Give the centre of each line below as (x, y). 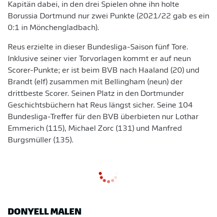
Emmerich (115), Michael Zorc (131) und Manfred (95, 129)
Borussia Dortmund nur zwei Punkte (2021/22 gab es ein (108, 16)
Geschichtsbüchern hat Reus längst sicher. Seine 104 (100, 106)
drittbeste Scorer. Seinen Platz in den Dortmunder (96, 94)
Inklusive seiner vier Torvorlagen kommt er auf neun (99, 59)
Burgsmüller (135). (41, 140)
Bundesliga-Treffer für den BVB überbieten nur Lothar (103, 117)
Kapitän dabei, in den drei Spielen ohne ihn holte (93, 5)
